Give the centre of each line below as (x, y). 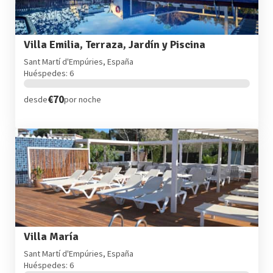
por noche (82, 100)
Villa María (51, 237)
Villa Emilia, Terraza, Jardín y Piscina (114, 45)
